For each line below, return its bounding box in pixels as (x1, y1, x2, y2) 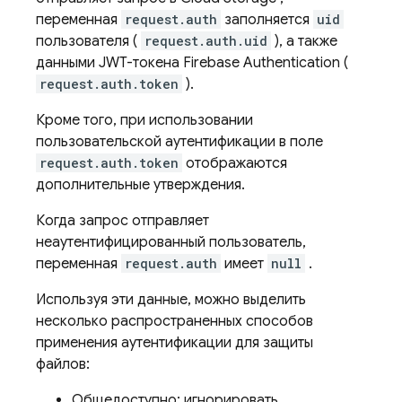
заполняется (221, 11, 313, 29)
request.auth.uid (144, 32, 267, 49)
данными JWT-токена (36, 54, 183, 72)
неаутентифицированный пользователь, (36, 233, 306, 251)
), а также (271, 32, 337, 50)
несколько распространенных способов (36, 312, 313, 330)
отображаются (182, 154, 287, 172)
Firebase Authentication (183, 54, 340, 72)
